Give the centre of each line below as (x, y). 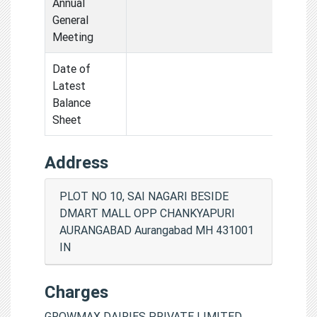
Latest (69, 85)
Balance (71, 102)
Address (76, 162)
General (70, 19)
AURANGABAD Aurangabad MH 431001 (157, 230)
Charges (76, 292)
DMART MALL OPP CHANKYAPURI (147, 213)
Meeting (73, 36)
